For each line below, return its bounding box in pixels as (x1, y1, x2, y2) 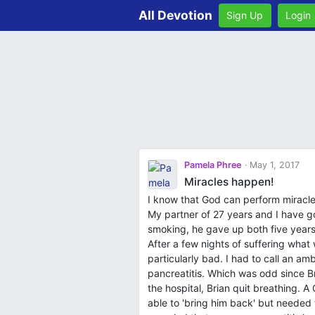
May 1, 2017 (246, 159, 300, 170)
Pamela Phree (184, 159, 241, 170)
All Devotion (139, 7, 212, 22)
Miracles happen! (184, 174, 274, 188)
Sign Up (226, 9, 264, 22)
